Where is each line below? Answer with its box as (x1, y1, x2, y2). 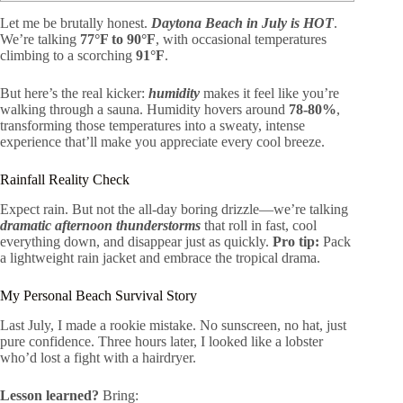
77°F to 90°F (80, 31, 156, 48)
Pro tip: (273, 234, 319, 250)
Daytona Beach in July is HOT (151, 15, 334, 31)
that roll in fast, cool (201, 218, 317, 234)
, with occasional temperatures (156, 31, 327, 48)
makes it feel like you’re (200, 85, 339, 102)
